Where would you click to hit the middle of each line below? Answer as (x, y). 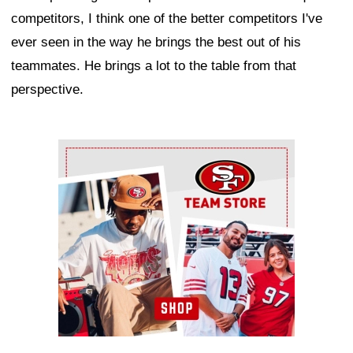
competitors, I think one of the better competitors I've (167, 19)
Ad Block (85, 151)
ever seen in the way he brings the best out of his (156, 43)
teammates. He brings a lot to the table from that (154, 66)
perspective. (47, 90)
